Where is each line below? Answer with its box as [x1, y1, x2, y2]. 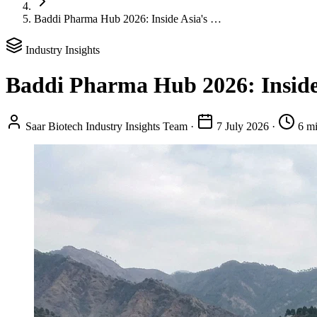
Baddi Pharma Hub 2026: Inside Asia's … [34, 13, 221, 25]
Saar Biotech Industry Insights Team [23, 120, 190, 133]
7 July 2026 [217, 120, 269, 133]
